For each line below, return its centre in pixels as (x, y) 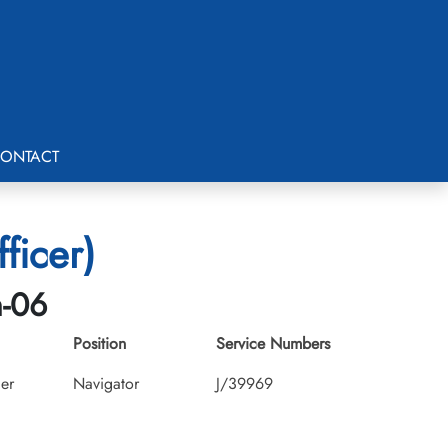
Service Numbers (272, 343)
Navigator (106, 383)
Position (99, 343)
